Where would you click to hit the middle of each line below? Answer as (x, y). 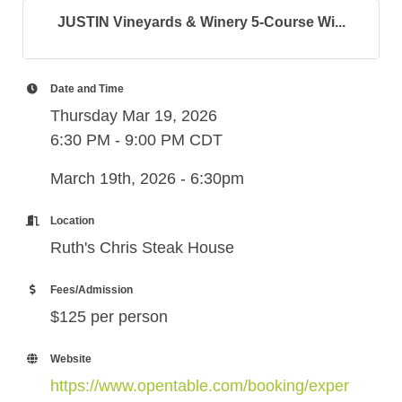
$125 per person (109, 316)
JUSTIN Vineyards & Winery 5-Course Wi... (201, 22)
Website (71, 358)
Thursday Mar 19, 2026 (134, 115)
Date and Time (87, 88)
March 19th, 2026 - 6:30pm (147, 178)
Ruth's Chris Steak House (142, 247)
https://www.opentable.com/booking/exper (200, 385)
